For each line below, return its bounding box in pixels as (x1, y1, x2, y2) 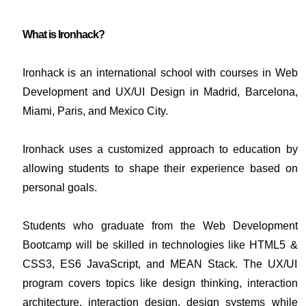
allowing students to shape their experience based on (22, 163, 298, 174)
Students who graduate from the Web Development (22, 220, 298, 232)
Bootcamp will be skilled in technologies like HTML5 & (22, 239, 298, 251)
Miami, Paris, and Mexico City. (22, 105, 168, 117)
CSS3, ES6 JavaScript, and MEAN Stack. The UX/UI (22, 258, 298, 270)
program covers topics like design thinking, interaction (22, 277, 298, 289)
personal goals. (22, 182, 97, 193)
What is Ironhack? (22, 29, 105, 40)
